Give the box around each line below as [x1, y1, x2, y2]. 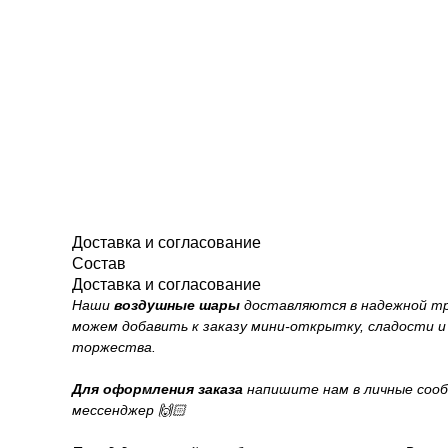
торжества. [72, 339, 156, 355]
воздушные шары [114, 297, 240, 313]
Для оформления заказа [72, 381, 243, 397]
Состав [72, 255, 126, 272]
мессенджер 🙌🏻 [72, 402, 186, 418]
